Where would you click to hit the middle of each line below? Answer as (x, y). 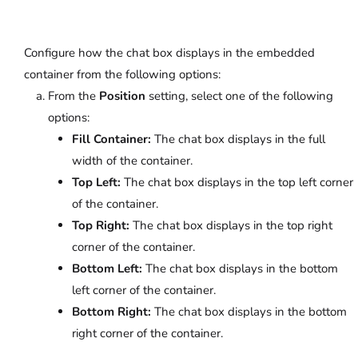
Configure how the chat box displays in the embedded (169, 53)
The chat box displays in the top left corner (237, 183)
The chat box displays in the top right (231, 226)
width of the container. (132, 161)
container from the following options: (122, 75)
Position (122, 96)
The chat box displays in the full (238, 139)
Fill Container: (111, 139)
